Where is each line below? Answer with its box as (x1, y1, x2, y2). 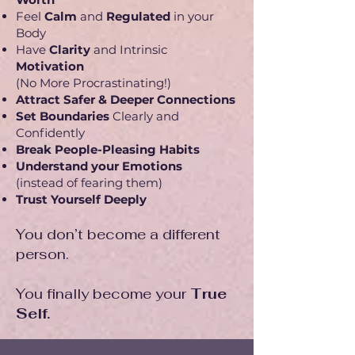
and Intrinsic (90, 42, 167, 57)
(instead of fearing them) (16, 175, 162, 190)
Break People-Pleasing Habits (16, 142, 200, 157)
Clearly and (109, 109, 179, 124)
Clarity (49, 42, 90, 57)
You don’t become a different (16, 225, 220, 243)
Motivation (16, 59, 84, 74)
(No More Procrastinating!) (16, 75, 171, 90)
